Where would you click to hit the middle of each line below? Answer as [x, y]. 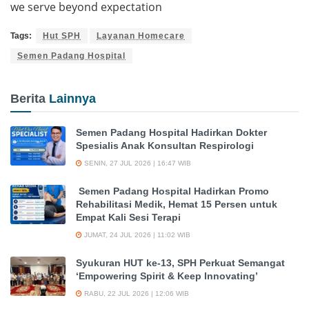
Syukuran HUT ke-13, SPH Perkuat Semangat [180, 262]
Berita [30, 98]
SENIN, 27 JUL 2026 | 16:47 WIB [137, 163]
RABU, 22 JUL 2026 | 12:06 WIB [136, 293]
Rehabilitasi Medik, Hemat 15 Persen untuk [177, 204]
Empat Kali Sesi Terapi [128, 217]
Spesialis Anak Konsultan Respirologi [165, 145]
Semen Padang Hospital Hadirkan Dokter [171, 132]
